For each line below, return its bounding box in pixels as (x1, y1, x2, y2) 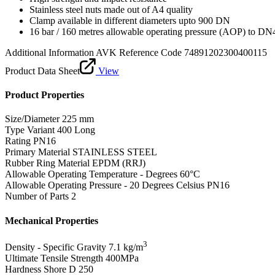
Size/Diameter (5, 114, 60, 125)
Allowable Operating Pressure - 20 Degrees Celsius (5, 180, 204, 191)
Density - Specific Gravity (5, 242, 106, 253)
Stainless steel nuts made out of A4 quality (29, 4, 193, 15)
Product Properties (5, 90, 84, 101)
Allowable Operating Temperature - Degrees (5, 169, 177, 180)
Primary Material (5, 147, 70, 158)
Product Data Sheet (5, 65, 80, 76)
